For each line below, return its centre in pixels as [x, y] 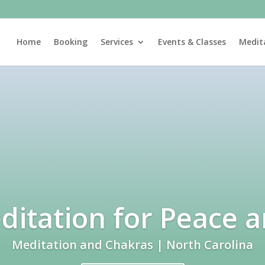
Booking [70, 42]
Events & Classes [192, 42]
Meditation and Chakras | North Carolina [132, 245]
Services [117, 42]
